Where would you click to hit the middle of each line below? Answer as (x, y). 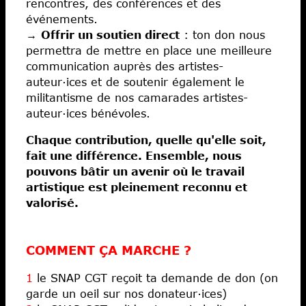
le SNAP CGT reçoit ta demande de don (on (155, 277)
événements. (62, 18)
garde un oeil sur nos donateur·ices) (126, 293)
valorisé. (52, 202)
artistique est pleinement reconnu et (137, 186)
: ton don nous (222, 34)
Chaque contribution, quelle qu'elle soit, (146, 139)
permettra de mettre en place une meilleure (149, 50)
